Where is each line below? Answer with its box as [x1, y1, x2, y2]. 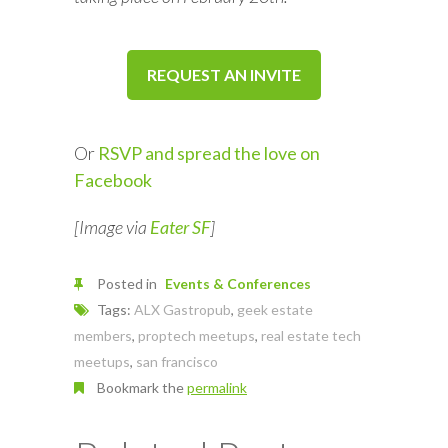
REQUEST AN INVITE [147, 65, 301, 84]
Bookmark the [94, 379, 187, 396]
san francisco [136, 353, 218, 370]
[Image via [74, 216, 150, 238]
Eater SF [150, 216, 210, 238]
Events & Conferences [165, 275, 311, 292]
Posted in [94, 275, 160, 292]
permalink [187, 379, 247, 396]
